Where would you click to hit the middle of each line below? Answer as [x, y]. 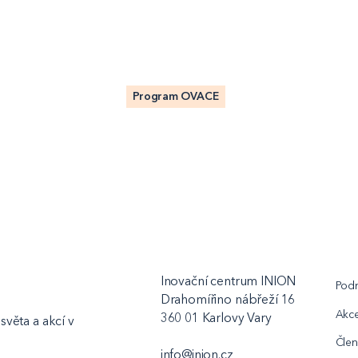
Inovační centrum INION [228, 281]
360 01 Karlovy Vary [216, 318]
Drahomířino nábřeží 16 [228, 299]
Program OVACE [176, 96]
